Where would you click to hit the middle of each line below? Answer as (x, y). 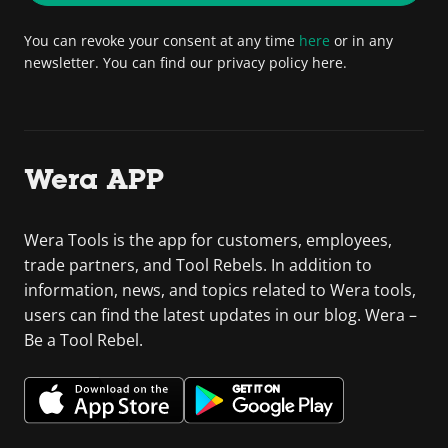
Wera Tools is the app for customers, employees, (208, 240)
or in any (361, 40)
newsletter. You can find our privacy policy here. (185, 62)
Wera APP (94, 179)
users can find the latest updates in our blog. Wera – (220, 315)
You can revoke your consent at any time (161, 40)
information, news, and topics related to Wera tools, (220, 290)
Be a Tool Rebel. (83, 340)
